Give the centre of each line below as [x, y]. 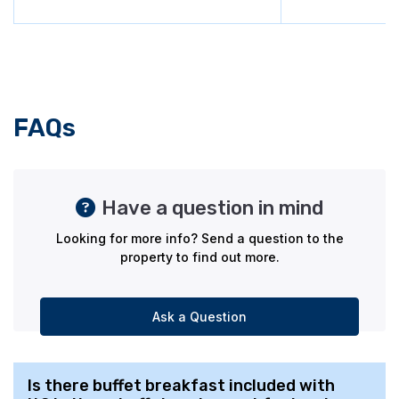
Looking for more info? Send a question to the [199, 238]
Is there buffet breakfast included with [181, 386]
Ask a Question [199, 317]
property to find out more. [199, 257]
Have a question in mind [212, 208]
